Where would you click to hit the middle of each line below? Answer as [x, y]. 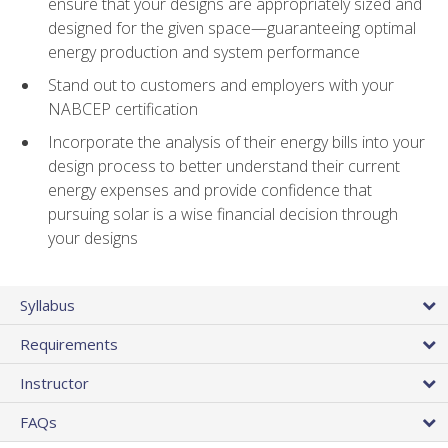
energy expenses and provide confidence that [210, 189]
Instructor [54, 382]
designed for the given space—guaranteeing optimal [232, 28]
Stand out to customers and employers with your [221, 85]
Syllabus [47, 304]
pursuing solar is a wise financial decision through [223, 213]
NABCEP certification [123, 109]
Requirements [69, 343]
